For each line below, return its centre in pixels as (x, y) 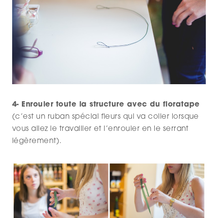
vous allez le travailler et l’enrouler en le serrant (100, 129)
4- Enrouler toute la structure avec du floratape (106, 105)
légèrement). (37, 142)
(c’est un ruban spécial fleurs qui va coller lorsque (106, 117)
